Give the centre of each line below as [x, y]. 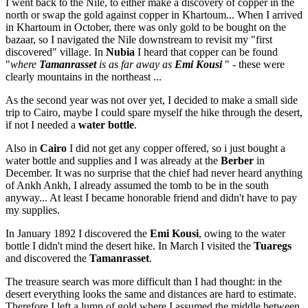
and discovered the [47, 258]
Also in [23, 148]
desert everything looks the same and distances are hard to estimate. [151, 294]
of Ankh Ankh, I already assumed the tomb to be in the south [137, 185]
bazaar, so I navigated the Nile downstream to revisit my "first [139, 40]
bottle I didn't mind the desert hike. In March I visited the [130, 246]
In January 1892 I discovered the [78, 233]
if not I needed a [42, 125]
